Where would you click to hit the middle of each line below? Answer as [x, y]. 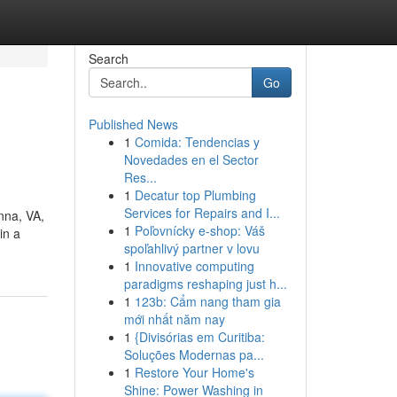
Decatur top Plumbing [195, 195]
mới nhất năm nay [174, 319]
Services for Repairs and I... [202, 213]
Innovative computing [194, 266]
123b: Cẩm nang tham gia [207, 301]
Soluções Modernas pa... [194, 354]
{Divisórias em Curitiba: [199, 337]
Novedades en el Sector [191, 160]
